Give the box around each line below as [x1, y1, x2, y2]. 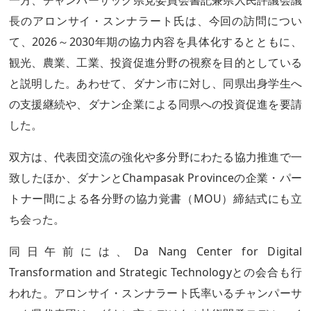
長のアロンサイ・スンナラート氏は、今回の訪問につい [9, 13, 302, 28]
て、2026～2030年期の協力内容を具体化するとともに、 [9, 34, 302, 49]
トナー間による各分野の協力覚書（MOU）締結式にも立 [9, 191, 302, 206]
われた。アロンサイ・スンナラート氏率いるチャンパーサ [9, 285, 302, 301]
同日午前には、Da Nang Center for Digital [9, 244, 302, 259]
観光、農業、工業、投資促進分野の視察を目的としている [9, 55, 302, 70]
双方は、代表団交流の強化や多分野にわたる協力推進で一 [9, 149, 302, 165]
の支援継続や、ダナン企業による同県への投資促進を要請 [9, 96, 302, 112]
